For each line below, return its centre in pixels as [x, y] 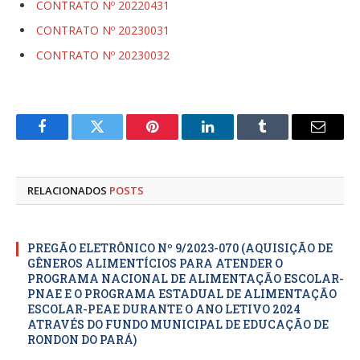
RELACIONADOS [68, 191]
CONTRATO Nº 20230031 [103, 30]
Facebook [69, 139]
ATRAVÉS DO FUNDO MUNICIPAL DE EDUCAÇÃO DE [178, 325]
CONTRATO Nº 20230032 [103, 55]
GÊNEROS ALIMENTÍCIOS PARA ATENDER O [155, 264]
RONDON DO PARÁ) [82, 340]
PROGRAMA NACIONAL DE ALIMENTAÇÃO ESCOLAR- [186, 279]
